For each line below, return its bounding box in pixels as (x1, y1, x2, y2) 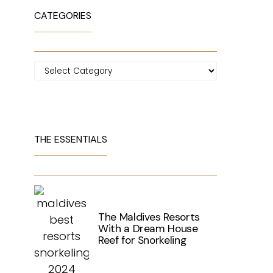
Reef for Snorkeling (98, 233, 186, 247)
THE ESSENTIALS (34, 133, 107, 146)
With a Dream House (98, 222, 198, 235)
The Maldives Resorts (98, 210, 200, 224)
